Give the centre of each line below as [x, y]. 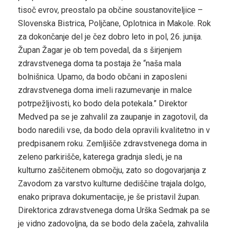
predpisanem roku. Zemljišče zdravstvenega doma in [112, 143]
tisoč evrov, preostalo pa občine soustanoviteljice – [110, 10]
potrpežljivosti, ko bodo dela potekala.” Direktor [103, 103]
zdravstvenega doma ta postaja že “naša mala [100, 63]
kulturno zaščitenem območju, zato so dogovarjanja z [112, 170]
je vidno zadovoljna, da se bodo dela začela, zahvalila [113, 223]
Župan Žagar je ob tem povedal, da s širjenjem [100, 50]
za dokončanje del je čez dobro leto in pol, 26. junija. [110, 36]
